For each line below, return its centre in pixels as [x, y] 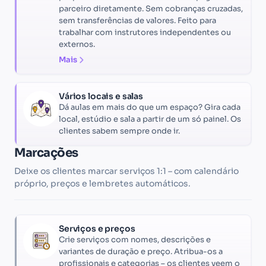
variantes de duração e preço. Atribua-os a [141, 251]
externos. [77, 44]
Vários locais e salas [101, 96]
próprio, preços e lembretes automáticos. [102, 183]
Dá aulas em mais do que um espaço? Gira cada [150, 107]
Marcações [46, 153]
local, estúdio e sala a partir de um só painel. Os [150, 119]
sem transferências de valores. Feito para [137, 20]
